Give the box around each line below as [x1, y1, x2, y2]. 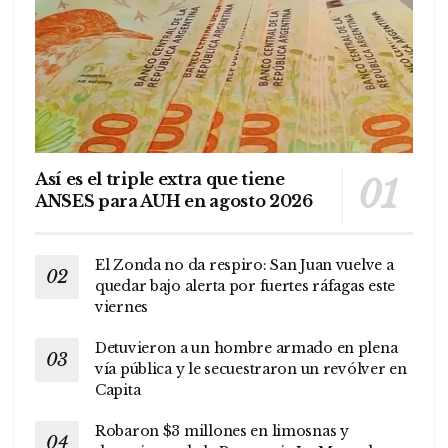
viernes [95, 298, 149, 317]
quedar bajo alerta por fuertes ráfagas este [95, 277, 395, 296]
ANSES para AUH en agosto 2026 [35, 191, 313, 212]
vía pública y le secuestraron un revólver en [95, 360, 407, 379]
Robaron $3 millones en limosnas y [95, 422, 349, 441]
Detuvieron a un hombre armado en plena [95, 339, 398, 358]
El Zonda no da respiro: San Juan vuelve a [95, 256, 394, 275]
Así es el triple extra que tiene [35, 169, 285, 190]
